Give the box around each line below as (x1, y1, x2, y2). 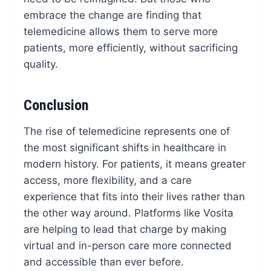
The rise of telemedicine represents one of (23, 125, 230, 137)
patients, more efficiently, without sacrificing (23, 41, 238, 54)
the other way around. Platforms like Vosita (23, 206, 233, 219)
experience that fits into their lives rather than (23, 190, 245, 203)
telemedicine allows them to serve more (23, 25, 218, 38)
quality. (23, 57, 58, 70)
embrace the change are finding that (23, 8, 201, 21)
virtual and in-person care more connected (23, 239, 232, 252)
